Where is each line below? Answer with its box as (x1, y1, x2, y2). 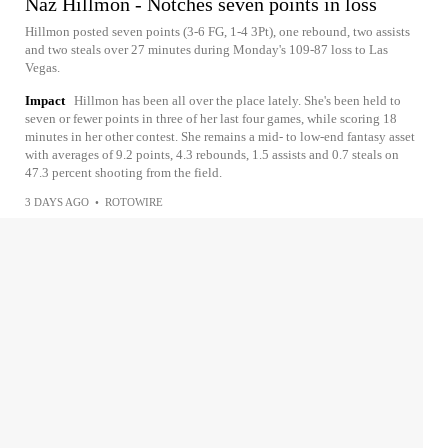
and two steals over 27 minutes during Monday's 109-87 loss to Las (25, 42, 388, 57)
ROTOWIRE (105, 196, 163, 208)
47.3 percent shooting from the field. (25, 165, 222, 180)
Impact (25, 93, 65, 108)
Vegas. (25, 60, 60, 75)
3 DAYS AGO (25, 196, 89, 208)
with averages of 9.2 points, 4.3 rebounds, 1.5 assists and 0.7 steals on (25, 147, 399, 162)
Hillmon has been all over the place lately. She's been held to (74, 93, 401, 108)
